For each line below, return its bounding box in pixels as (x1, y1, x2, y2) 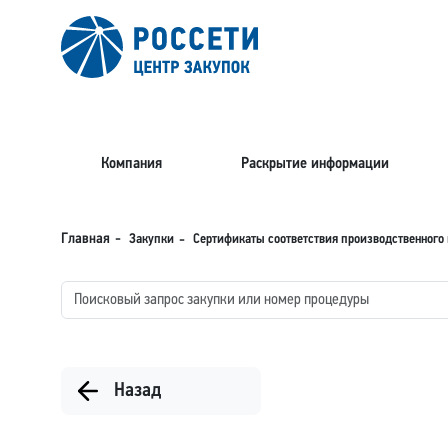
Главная (61, 232, 110, 248)
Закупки (129, 232, 174, 247)
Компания (100, 155, 162, 172)
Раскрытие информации (240, 155, 389, 172)
